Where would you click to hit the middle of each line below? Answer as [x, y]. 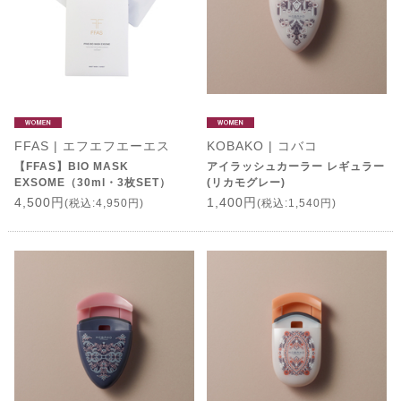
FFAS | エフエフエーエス [92, 146]
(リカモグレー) [246, 183]
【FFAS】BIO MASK [71, 167]
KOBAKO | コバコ [262, 146]
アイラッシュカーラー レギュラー [295, 167]
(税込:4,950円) [104, 204]
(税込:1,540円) [296, 204]
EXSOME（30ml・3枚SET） [92, 183]
